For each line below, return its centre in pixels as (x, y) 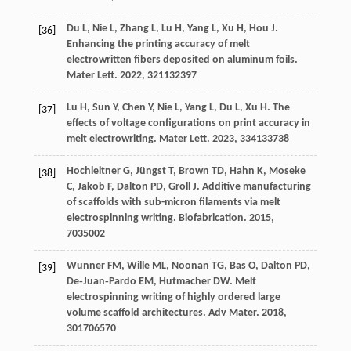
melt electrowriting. (112, 139)
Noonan (190, 266)
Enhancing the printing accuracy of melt (158, 45)
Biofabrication (211, 219)
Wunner (85, 266)
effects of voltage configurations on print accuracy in (188, 124)
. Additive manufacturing (253, 187)
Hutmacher (185, 282)
